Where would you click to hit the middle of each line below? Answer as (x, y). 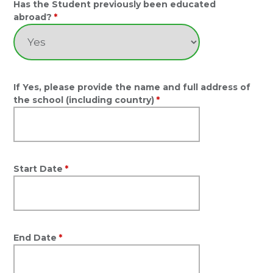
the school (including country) (84, 100)
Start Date (38, 169)
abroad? (33, 17)
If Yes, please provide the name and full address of (132, 87)
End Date (35, 238)
